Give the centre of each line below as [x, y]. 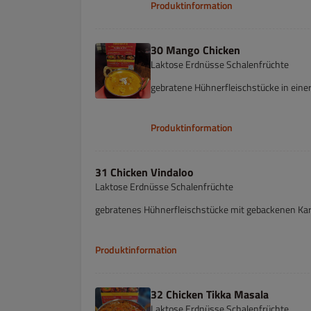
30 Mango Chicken [195, 50]
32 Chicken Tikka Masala [210, 294]
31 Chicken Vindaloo [144, 172]
